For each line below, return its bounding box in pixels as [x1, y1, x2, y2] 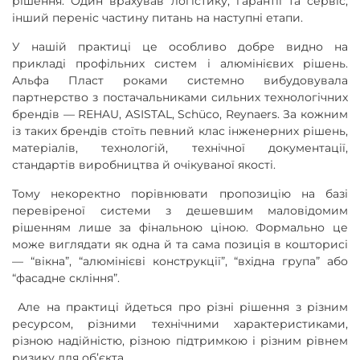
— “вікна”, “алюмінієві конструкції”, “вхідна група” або [12, 253, 348, 268]
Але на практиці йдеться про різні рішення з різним [12, 299, 348, 314]
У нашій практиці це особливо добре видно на [12, 39, 348, 54]
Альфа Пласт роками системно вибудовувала [12, 72, 348, 88]
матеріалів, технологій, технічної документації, [12, 140, 348, 155]
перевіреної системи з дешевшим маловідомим [12, 202, 348, 218]
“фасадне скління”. [12, 270, 120, 285]
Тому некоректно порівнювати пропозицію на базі [12, 186, 348, 201]
